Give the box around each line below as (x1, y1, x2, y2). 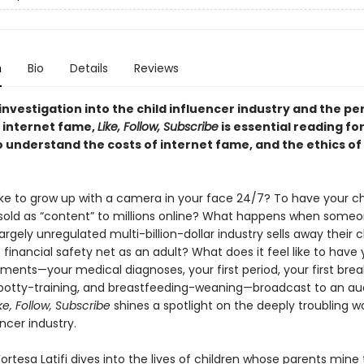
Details (69, 60, 108, 76)
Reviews (133, 60, 179, 76)
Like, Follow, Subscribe (97, 119, 219, 135)
